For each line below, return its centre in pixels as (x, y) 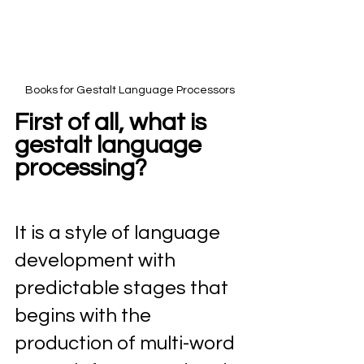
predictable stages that (123, 288)
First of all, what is (113, 122)
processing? (81, 168)
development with (97, 260)
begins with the (85, 316)
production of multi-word (127, 343)
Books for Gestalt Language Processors (130, 90)
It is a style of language (119, 233)
